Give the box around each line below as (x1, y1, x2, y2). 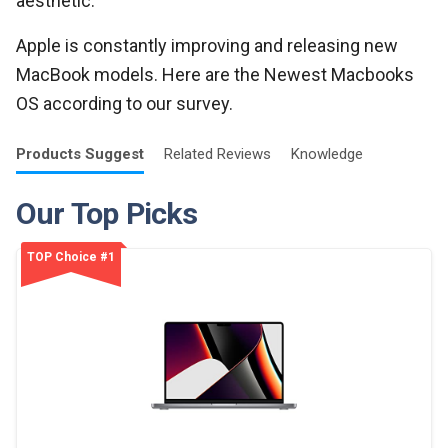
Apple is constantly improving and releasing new (16, 35, 398, 56)
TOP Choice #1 (27, 250, 115, 264)
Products (16, 145, 85, 163)
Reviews (217, 145, 271, 163)
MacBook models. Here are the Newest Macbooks (16, 64, 414, 85)
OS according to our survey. (16, 93, 233, 114)
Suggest (85, 145, 144, 163)
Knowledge (291, 145, 363, 163)
